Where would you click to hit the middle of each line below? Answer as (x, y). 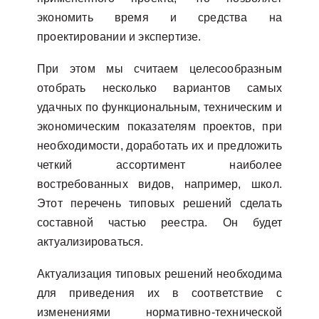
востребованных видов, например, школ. (159, 184)
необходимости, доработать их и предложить (159, 146)
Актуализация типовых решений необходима (159, 274)
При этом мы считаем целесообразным (159, 69)
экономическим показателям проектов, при (159, 126)
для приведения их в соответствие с (159, 293)
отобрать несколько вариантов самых (159, 88)
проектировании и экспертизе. (119, 37)
